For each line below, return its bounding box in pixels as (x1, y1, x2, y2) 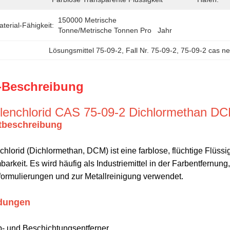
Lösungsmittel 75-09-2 (49, 46, 122, 54)
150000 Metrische (58, 16, 117, 24)
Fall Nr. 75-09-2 (126, 46, 177, 54)
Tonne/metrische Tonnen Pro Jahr (58, 26, 172, 34)
